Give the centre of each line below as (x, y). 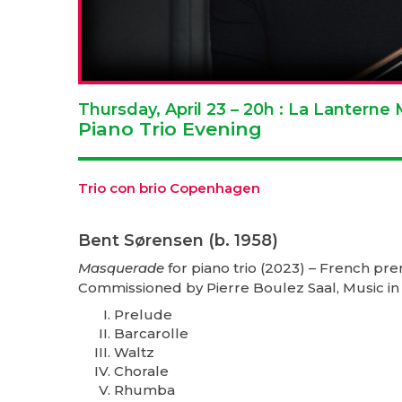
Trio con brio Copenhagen (169, 188)
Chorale (141, 371)
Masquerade (121, 267)
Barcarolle (151, 333)
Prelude (143, 314)
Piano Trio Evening (170, 128)
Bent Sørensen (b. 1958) (178, 240)
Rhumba (144, 389)
